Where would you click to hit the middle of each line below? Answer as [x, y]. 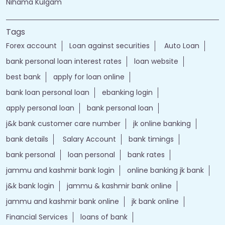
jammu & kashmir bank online [119, 186]
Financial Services [37, 217]
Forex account [31, 46]
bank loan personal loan [48, 93]
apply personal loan [40, 108]
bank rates [146, 155]
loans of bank [104, 217]
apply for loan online [89, 77]
